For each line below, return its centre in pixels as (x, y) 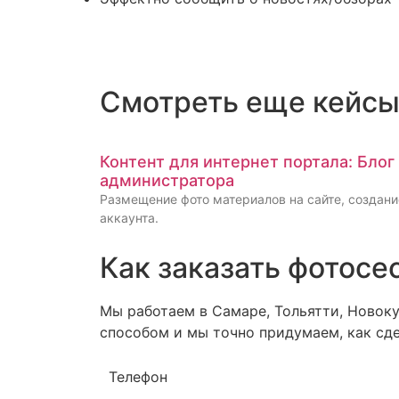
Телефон (138, 377)
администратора (167, 180)
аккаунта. (129, 218)
